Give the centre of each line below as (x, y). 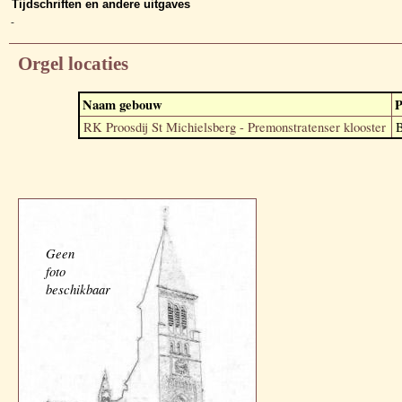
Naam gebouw (122, 104)
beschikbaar (78, 288)
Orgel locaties (73, 64)
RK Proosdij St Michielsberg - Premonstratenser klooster (234, 127)
